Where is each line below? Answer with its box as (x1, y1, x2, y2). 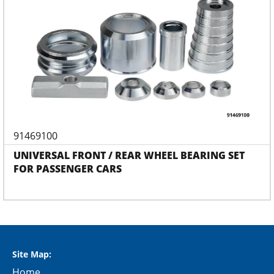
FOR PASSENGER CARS (13, 162, 122, 176)
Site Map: (12, 248, 51, 261)
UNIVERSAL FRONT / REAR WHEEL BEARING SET (13, 149, 245, 163)
